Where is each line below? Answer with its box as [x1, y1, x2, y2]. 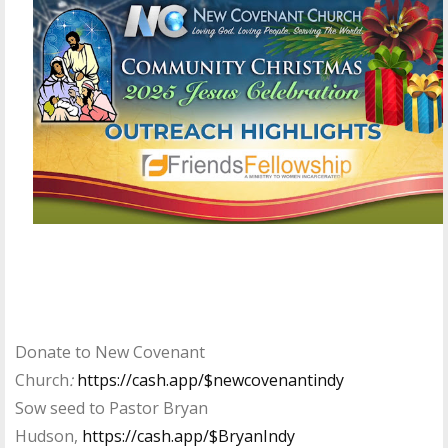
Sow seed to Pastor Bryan [15, 397, 208, 420]
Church [15, 369, 69, 392]
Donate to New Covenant [15, 341, 205, 364]
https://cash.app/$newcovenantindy [77, 369, 344, 392]
